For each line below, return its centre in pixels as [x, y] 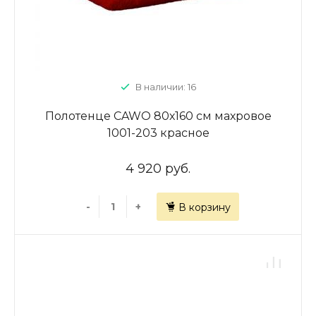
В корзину [204, 207]
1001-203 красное [158, 133]
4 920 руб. [158, 169]
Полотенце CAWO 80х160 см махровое [158, 116]
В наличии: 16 [165, 87]
